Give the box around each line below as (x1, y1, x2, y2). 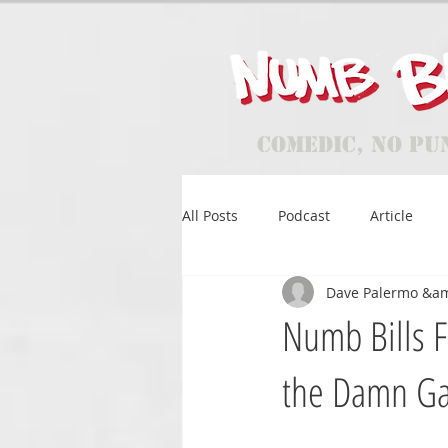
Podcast (278, 205, 330, 225)
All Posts (182, 205, 238, 225)
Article (370, 205, 413, 225)
